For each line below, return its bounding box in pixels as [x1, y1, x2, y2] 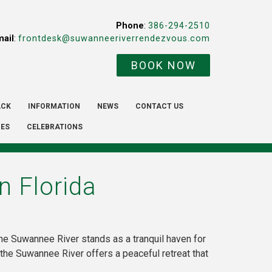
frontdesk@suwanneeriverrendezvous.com [18, 33, 210, 44]
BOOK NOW [131, 59, 196, 72]
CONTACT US [135, 102, 183, 111]
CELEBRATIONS [27, 123, 83, 132]
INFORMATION [27, 102, 80, 111]
